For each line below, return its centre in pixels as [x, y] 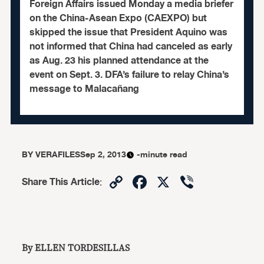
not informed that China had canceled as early [131, 47]
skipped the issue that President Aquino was [128, 32]
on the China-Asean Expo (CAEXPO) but [118, 18]
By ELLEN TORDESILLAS [76, 248]
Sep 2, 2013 [103, 155]
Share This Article [61, 182]
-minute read [162, 155]
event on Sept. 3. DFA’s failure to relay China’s [129, 75]
